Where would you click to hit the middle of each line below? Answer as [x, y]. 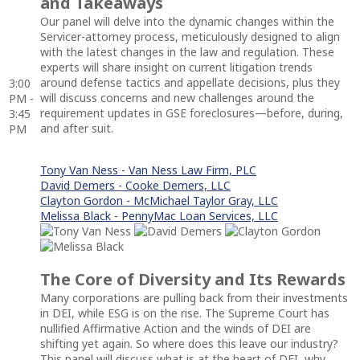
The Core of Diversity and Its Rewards [193, 279]
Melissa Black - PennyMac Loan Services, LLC [159, 215]
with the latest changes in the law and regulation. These [187, 51]
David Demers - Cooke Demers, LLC [135, 185]
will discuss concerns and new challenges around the [177, 97]
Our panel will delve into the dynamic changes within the [187, 21]
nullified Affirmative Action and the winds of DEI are [176, 328]
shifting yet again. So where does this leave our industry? [189, 343]
